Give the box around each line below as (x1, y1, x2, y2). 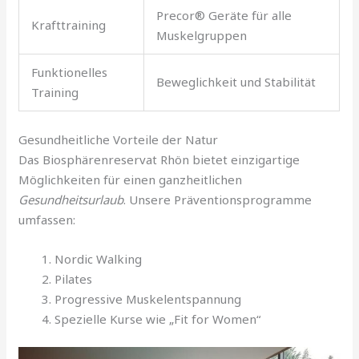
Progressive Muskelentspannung (54, 290, 242, 307)
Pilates (54, 270, 93, 287)
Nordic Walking (54, 250, 143, 267)
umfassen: (18, 211, 76, 228)
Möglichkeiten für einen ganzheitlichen (18, 171, 243, 188)
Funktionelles (31, 64, 108, 81)
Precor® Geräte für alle (156, 7, 292, 24)
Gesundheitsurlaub (18, 191, 124, 208)
